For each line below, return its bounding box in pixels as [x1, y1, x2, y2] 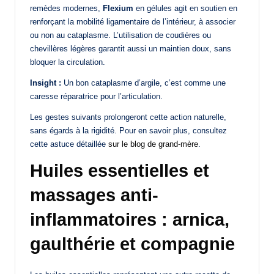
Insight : [30, 78, 61, 87]
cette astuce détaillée [30, 139, 108, 149]
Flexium [103, 3, 133, 13]
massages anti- [30, 185, 158, 205]
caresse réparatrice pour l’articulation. [30, 91, 163, 101]
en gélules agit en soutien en [133, 3, 237, 13]
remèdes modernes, [30, 3, 103, 13]
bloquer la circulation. [30, 57, 105, 67]
